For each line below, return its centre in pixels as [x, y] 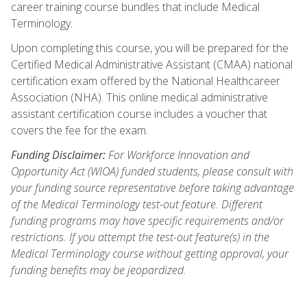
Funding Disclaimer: [58, 155]
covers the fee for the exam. [79, 130]
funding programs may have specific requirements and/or [147, 220]
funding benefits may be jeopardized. [99, 270]
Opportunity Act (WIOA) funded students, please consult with [152, 171]
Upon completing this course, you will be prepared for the [150, 48]
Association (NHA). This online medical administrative [139, 97]
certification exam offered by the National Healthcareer [146, 81]
